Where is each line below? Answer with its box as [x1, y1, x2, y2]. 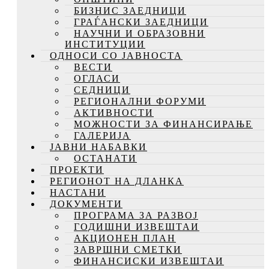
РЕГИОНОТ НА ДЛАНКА [50, 175, 184, 186]
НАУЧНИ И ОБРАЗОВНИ [74, 28, 205, 38]
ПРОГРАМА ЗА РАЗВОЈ [74, 210, 198, 220]
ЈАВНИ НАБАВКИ [50, 141, 147, 152]
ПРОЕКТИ [50, 164, 104, 175]
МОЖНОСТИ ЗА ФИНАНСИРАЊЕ [74, 118, 253, 129]
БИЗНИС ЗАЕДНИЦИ [74, 5, 186, 16]
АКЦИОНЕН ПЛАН [74, 232, 176, 243]
